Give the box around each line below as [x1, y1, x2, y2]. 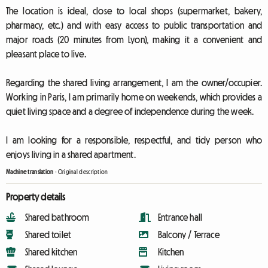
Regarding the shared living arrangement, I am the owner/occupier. [6, 78, 262, 87]
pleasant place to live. [6, 49, 86, 59]
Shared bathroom [25, 212, 90, 222]
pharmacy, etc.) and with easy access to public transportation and [6, 20, 262, 30]
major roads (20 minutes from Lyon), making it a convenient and [6, 35, 262, 44]
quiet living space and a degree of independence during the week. [6, 106, 254, 116]
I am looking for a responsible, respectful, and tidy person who [6, 135, 262, 145]
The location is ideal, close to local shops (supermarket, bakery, [6, 6, 262, 16]
